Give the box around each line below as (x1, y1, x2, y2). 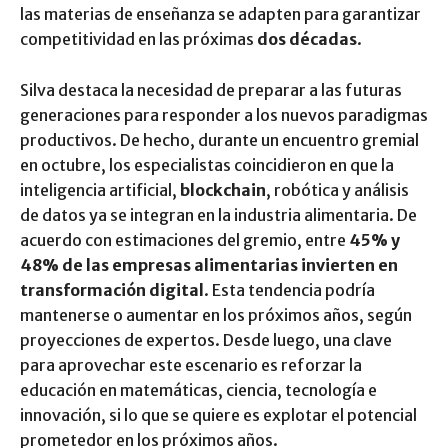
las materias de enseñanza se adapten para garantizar (20, 3, 421, 24)
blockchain (180, 179, 266, 200)
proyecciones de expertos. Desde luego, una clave (20, 329, 392, 350)
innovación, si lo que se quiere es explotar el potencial (20, 404, 417, 425)
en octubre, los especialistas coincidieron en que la (20, 154, 394, 175)
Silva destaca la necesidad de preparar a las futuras (20, 79, 402, 100)
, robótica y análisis (266, 179, 409, 200)
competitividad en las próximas (20, 28, 257, 49)
